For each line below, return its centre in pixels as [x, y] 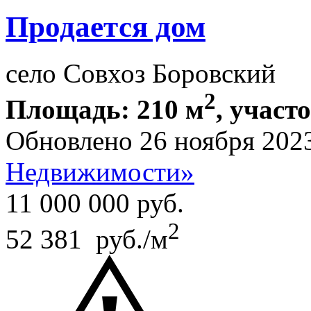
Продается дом [106, 26]
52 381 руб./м [87, 239]
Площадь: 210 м [105, 109]
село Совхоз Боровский [141, 73]
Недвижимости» [100, 171]
